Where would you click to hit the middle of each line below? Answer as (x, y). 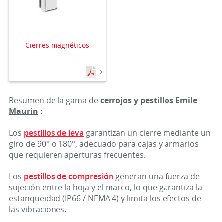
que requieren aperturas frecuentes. (77, 155)
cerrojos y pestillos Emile (148, 100)
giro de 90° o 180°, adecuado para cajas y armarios (104, 144)
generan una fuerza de (156, 176)
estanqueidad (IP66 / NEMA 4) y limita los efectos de (105, 198)
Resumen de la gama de (54, 100)
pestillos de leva (54, 133)
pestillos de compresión (68, 176)
